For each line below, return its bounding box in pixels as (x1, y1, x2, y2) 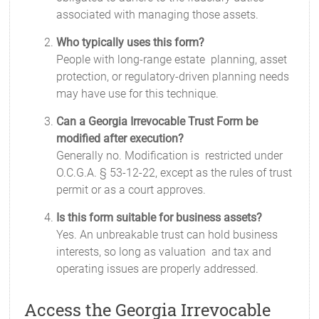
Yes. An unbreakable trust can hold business (56, 228, 278, 241)
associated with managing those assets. (56, 8, 259, 21)
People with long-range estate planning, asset (56, 53, 288, 66)
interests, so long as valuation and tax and (56, 245, 272, 258)
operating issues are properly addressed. (56, 262, 259, 276)
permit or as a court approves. (56, 183, 206, 197)
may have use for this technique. (56, 87, 219, 100)
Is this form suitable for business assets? (56, 211, 263, 224)
